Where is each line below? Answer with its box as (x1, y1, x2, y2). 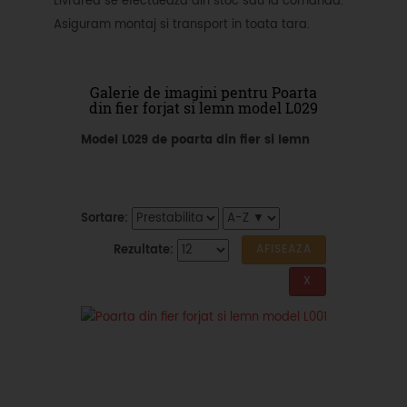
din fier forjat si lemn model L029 (89, 98, 318, 117)
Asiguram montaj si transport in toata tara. (54, 15, 310, 35)
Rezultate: (114, 240, 174, 260)
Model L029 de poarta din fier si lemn (81, 131, 310, 150)
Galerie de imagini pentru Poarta (90, 83, 317, 102)
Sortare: (81, 209, 128, 228)
